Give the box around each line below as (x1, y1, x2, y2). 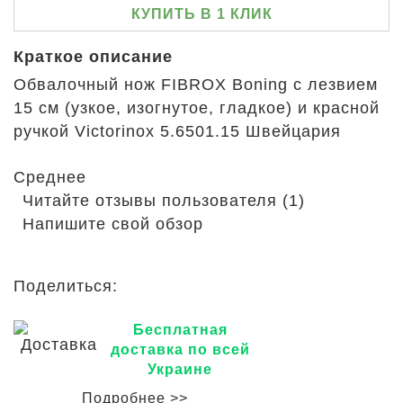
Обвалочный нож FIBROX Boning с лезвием (13, 76, 378, 94)
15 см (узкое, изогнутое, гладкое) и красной (13, 99, 380, 117)
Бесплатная (132, 322, 228, 337)
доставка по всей (110, 342, 250, 357)
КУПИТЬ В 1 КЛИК (130, 6, 273, 22)
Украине (148, 362, 212, 377)
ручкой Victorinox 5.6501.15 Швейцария (13, 122, 341, 140)
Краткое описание (13, 48, 173, 66)
